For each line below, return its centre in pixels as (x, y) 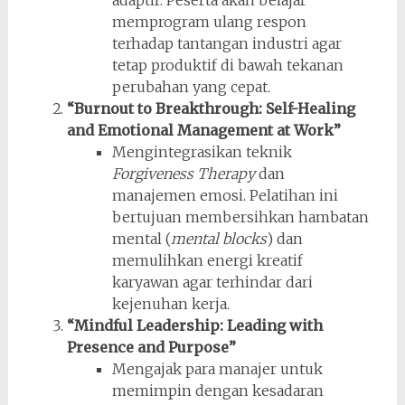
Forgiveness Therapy (183, 173)
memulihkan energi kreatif (207, 260)
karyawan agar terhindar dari (212, 282)
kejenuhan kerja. (170, 303)
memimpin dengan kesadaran (217, 390)
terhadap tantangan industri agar (226, 43)
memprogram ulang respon (209, 21)
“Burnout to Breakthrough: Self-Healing (211, 108)
